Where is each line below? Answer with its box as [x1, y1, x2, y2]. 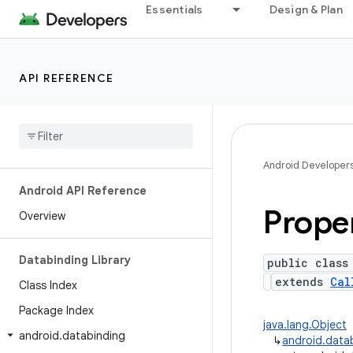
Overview [19, 209, 65, 223]
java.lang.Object [263, 318, 347, 332]
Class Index [19, 278, 77, 292]
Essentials [146, 2, 203, 17]
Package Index [19, 303, 94, 318]
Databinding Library [19, 253, 131, 267]
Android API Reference [19, 184, 147, 198]
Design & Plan [269, 2, 343, 17]
